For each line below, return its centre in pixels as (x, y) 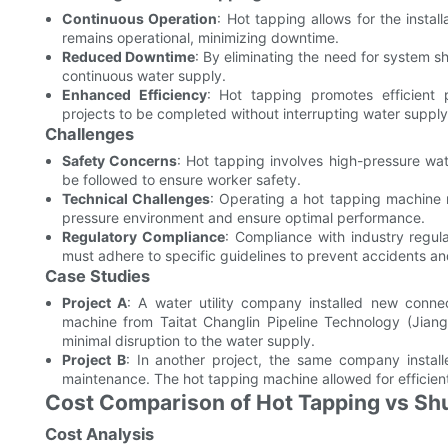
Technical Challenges (135, 199)
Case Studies (97, 276)
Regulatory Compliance (143, 237)
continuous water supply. (143, 76)
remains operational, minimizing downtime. (200, 38)
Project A (94, 303)
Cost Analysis (99, 434)
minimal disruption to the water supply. (188, 341)
